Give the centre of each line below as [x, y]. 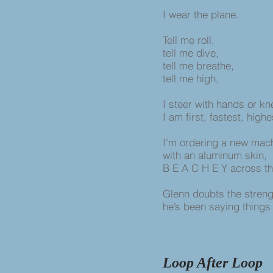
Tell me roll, [190, 40]
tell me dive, [191, 53]
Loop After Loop [213, 263]
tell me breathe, [200, 66]
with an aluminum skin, [216, 155]
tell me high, [191, 78]
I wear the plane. [202, 14]
